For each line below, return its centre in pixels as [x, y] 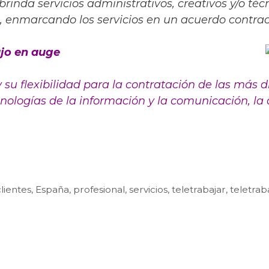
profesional [99, 189]
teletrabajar [199, 189]
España [53, 189]
